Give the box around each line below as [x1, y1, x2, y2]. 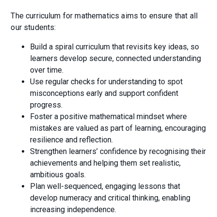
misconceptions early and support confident [30, 89, 179, 98]
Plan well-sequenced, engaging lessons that [30, 182, 181, 191]
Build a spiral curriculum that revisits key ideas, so [30, 42, 200, 52]
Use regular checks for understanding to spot [30, 77, 183, 87]
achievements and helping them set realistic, [30, 158, 181, 168]
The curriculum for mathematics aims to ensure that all [11, 11, 198, 21]
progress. [30, 100, 63, 110]
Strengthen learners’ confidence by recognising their [30, 147, 206, 156]
